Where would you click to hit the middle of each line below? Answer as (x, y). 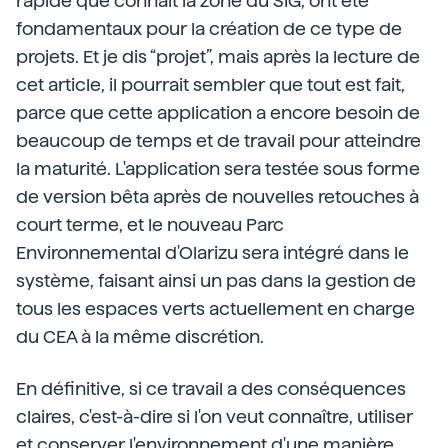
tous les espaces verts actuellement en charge (215, 308)
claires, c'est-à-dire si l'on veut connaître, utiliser (214, 416)
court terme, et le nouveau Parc (150, 224)
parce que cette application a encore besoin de (218, 112)
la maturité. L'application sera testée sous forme (218, 168)
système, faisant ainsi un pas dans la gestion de (216, 280)
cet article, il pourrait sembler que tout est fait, (210, 84)
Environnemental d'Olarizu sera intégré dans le (212, 252)
